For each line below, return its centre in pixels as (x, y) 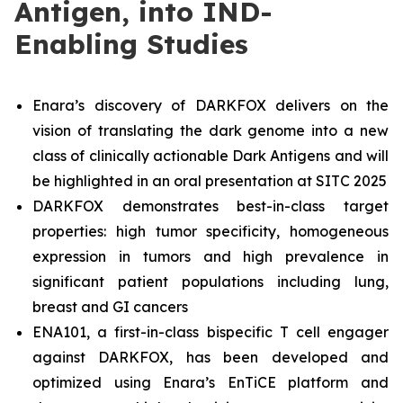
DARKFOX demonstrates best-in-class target (210, 206)
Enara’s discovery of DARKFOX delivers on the (210, 105)
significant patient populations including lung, (210, 282)
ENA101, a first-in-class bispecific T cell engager (210, 332)
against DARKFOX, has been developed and (210, 357)
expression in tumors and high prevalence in (210, 256)
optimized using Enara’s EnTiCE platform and (210, 382)
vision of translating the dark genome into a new (210, 130)
